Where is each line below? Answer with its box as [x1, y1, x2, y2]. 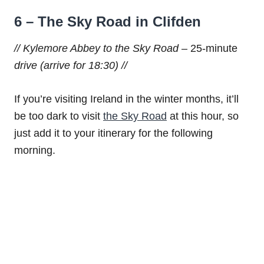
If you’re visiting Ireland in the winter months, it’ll [14, 93, 239, 105]
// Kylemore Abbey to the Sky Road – [14, 42, 190, 55]
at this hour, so [167, 110, 239, 123]
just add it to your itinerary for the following [14, 127, 213, 140]
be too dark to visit [14, 110, 103, 123]
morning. [14, 144, 55, 157]
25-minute [190, 42, 237, 55]
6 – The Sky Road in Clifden [14, 14, 201, 30]
